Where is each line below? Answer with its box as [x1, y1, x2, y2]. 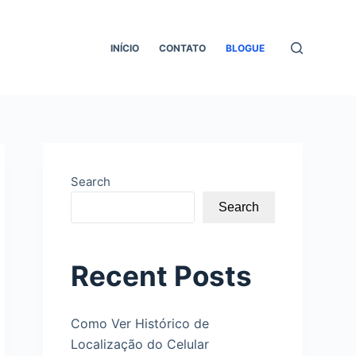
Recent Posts [71, 259, 253, 292]
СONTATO [159, 41, 207, 54]
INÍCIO [110, 41, 140, 54]
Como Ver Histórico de [71, 315, 210, 331]
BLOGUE [226, 41, 265, 54]
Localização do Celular [71, 335, 210, 352]
